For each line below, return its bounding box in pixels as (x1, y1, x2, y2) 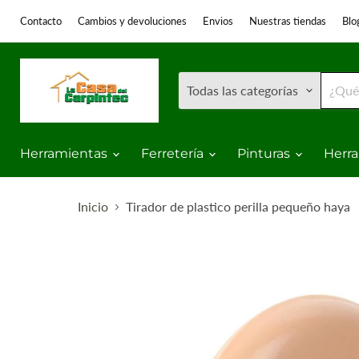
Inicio (78, 199, 108, 214)
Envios (203, 14, 233, 27)
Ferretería (141, 146, 207, 161)
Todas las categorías (187, 83, 298, 98)
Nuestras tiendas (249, 14, 326, 27)
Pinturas (237, 146, 293, 161)
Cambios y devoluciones (78, 14, 187, 27)
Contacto (20, 14, 62, 27)
